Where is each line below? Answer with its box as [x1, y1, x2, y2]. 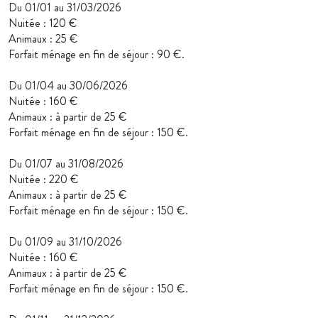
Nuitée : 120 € [9, 15, 77, 32]
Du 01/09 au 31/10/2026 [9, 234, 122, 251]
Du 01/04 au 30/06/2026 [9, 77, 128, 94]
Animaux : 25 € [9, 31, 78, 48]
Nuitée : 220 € [9, 171, 79, 188]
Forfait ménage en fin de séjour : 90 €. [9, 46, 185, 63]
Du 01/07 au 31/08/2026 [9, 155, 124, 172]
